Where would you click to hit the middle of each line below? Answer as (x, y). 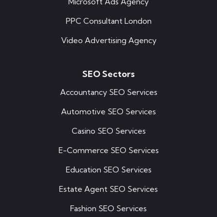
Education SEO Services (108, 170)
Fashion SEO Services (108, 209)
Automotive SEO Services (108, 112)
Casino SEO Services (108, 131)
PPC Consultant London (108, 21)
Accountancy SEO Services (108, 92)
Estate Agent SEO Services (108, 189)
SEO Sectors (108, 74)
